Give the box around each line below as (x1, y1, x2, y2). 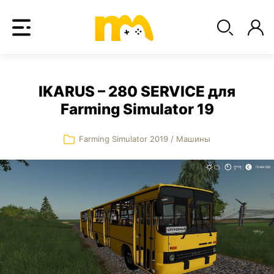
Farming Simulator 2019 (79, 134, 171, 144)
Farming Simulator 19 (60, 100, 214, 118)
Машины (176, 134, 210, 144)
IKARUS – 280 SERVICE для (39, 83, 235, 100)
